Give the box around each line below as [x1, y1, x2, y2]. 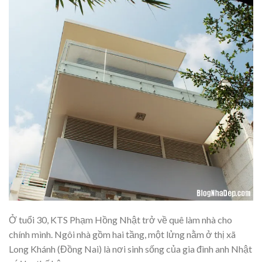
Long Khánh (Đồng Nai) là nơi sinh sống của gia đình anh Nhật [9, 243, 252, 255]
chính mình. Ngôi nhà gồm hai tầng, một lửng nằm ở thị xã [9, 229, 236, 240]
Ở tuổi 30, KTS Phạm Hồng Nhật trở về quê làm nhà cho [9, 214, 232, 226]
